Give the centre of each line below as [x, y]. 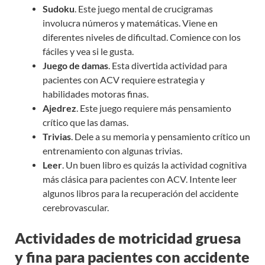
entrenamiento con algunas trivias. [112, 151]
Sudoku [58, 9]
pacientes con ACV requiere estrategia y [123, 80]
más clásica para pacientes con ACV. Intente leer [139, 179]
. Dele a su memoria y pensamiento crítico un [160, 136]
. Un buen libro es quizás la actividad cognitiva [154, 165]
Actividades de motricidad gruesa [128, 238]
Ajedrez [59, 108]
